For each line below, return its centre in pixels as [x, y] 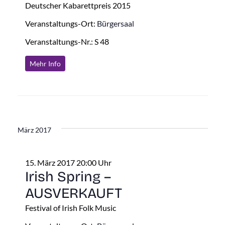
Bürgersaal [115, 23]
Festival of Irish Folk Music [70, 207]
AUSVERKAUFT [73, 193]
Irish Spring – [68, 177]
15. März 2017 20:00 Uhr [68, 162]
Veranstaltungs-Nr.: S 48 [67, 41]
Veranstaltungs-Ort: [61, 23]
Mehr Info [45, 63]
